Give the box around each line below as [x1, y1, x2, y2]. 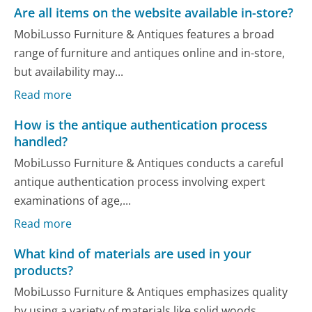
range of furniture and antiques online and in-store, [14, 45, 286, 61]
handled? [14, 132, 68, 150]
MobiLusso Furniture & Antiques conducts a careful [14, 155, 284, 171]
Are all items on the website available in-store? [14, 3, 294, 21]
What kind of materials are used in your [14, 244, 252, 262]
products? [14, 261, 74, 279]
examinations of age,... [14, 193, 132, 209]
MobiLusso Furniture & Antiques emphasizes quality [14, 284, 288, 300]
